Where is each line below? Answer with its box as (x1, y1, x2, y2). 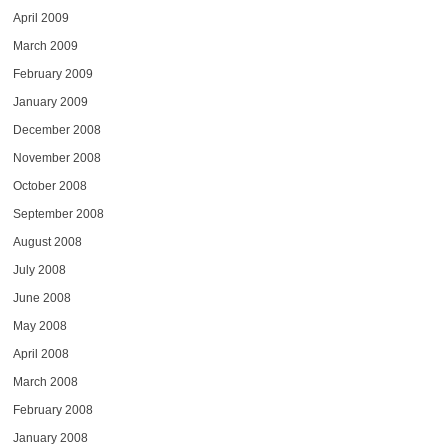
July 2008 (12, 262, 66, 277)
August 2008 (12, 234, 82, 249)
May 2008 (12, 318, 67, 333)
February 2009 (12, 66, 93, 81)
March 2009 (12, 38, 78, 53)
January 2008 (12, 430, 88, 445)
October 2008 (12, 178, 87, 193)
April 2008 (12, 346, 69, 361)
